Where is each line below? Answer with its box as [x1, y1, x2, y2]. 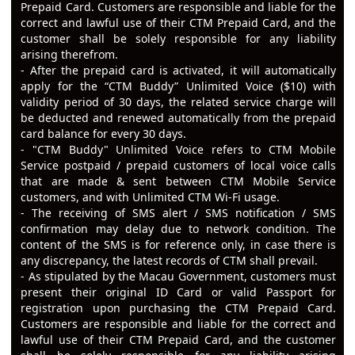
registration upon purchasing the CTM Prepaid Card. [21, 300, 337, 316]
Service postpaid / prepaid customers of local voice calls [21, 158, 337, 174]
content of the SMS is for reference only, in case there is [21, 237, 337, 253]
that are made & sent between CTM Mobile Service [21, 174, 337, 189]
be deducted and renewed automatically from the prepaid [21, 110, 337, 126]
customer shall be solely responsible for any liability [21, 31, 337, 47]
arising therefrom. [21, 47, 119, 63]
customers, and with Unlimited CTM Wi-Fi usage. [21, 189, 281, 205]
